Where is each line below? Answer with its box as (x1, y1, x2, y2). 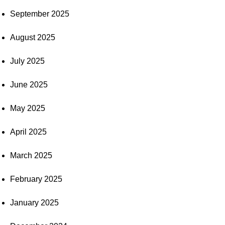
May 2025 (10, 103, 45, 113)
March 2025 (10, 151, 52, 160)
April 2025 (10, 127, 47, 136)
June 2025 (10, 80, 48, 89)
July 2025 (10, 56, 45, 65)
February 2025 (10, 174, 62, 183)
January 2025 (10, 198, 59, 207)
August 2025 (10, 33, 55, 42)
